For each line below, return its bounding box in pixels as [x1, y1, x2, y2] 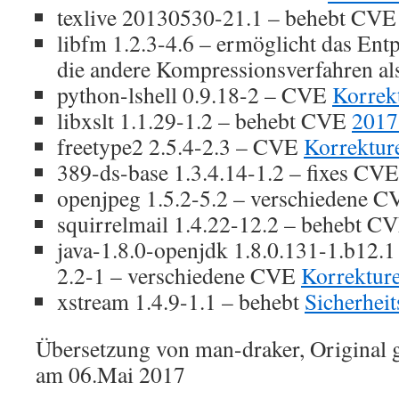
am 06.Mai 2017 [36, 359, 185, 389]
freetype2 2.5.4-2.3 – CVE [57, 131, 304, 161]
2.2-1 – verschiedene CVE [57, 260, 301, 290]
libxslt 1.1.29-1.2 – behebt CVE [57, 105, 352, 135]
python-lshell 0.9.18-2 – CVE [57, 79, 332, 110]
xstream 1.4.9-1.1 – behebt [57, 286, 305, 316]
